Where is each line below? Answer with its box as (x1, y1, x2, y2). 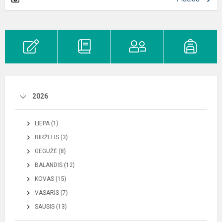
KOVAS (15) (35, 175, 66, 182)
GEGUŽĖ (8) (35, 147, 66, 155)
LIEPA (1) (35, 119, 58, 127)
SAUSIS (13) (35, 203, 67, 210)
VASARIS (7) (35, 189, 68, 196)
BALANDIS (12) (35, 161, 75, 168)
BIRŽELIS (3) (35, 133, 68, 141)
